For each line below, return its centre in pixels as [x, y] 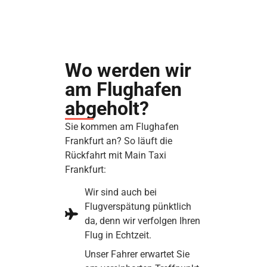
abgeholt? [107, 108]
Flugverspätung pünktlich [138, 207]
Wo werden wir [128, 70]
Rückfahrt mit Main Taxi [116, 155]
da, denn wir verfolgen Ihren [142, 221]
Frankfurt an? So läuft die [119, 141]
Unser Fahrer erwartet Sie [137, 254]
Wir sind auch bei [120, 193]
